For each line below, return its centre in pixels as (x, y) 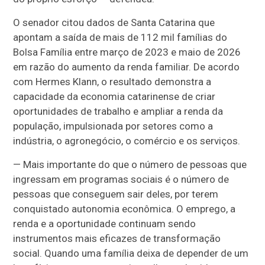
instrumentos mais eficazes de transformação (117, 238)
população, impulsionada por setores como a (113, 126)
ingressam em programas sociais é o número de (121, 179)
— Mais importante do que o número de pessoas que (130, 164)
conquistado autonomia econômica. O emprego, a (125, 209)
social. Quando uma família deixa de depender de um (131, 253)
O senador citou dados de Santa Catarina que (114, 22)
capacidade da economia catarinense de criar (114, 96)
